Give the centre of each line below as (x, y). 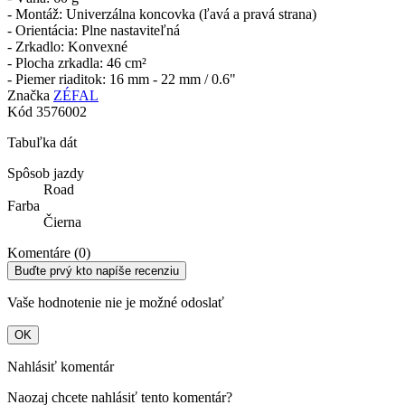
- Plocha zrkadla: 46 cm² (77, 63)
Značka (28, 96)
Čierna (62, 222)
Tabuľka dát (42, 143)
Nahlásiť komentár (61, 367)
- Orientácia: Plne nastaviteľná (94, 31)
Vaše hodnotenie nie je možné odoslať (116, 303)
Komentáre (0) (49, 253)
